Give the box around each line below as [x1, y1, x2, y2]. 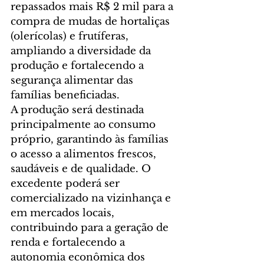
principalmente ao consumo [11, 118, 159, 131]
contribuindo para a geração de [11, 222, 171, 235]
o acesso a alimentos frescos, [11, 148, 159, 161]
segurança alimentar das [11, 74, 136, 87]
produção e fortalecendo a [11, 60, 147, 72]
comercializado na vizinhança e [11, 192, 174, 205]
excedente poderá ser [11, 177, 123, 190]
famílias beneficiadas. [11, 89, 120, 102]
